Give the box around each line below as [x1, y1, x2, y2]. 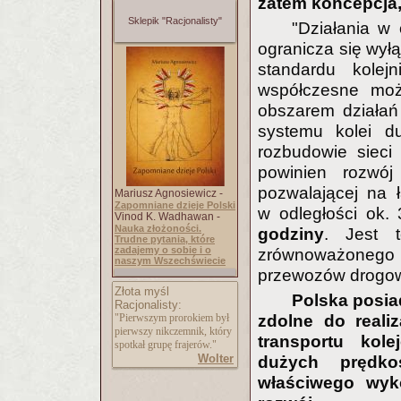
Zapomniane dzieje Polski [115, 200, 235, 210]
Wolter [198, 352, 234, 365]
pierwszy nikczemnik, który [115, 325, 232, 337]
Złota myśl [115, 285, 169, 298]
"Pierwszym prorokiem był [115, 311, 229, 324]
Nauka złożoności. [115, 223, 201, 234]
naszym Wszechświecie [115, 255, 226, 266]
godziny [258, 224, 324, 243]
